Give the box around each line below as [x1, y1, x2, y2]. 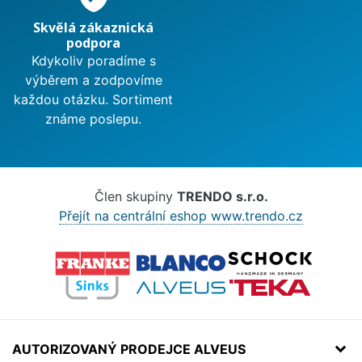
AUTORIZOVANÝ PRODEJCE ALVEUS [12, 340, 246, 357]
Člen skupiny [94, 187, 177, 204]
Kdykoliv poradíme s [31, 52, 156, 69]
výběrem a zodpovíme [24, 71, 162, 88]
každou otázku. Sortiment [14, 90, 173, 107]
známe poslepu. [45, 110, 141, 127]
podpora [66, 33, 120, 52]
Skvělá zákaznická [33, 18, 154, 36]
